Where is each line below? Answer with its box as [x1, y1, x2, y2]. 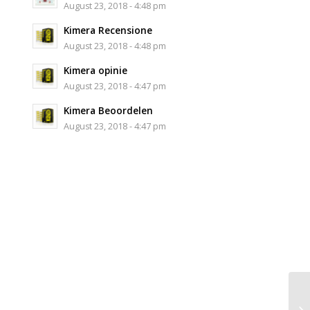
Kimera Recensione [63, 23, 152, 37]
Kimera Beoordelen [63, 103, 153, 117]
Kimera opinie [63, 63, 127, 77]
